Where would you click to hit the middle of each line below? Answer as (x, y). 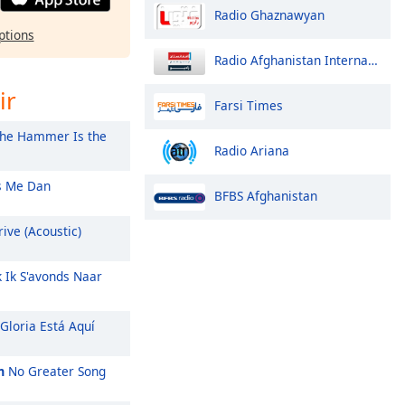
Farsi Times (249, 105)
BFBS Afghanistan (266, 195)
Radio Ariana (252, 150)
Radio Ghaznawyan (269, 14)
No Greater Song (55, 371)
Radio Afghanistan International (291, 60)
